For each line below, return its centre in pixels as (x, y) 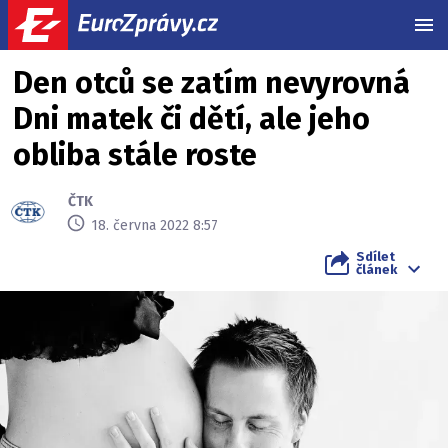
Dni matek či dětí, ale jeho (191, 119)
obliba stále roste (135, 155)
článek (376, 269)
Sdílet (375, 256)
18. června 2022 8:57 (154, 225)
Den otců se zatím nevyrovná (211, 83)
